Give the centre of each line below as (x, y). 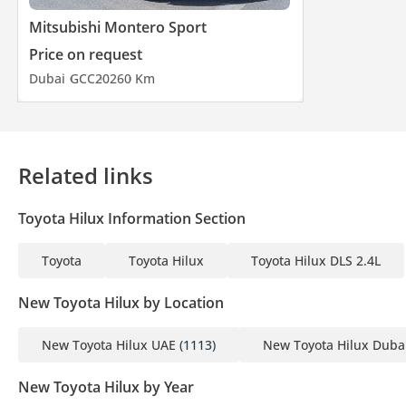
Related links (86, 176)
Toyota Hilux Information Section (132, 219)
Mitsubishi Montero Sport (118, 28)
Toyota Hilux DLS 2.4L (316, 261)
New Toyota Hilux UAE (109, 345)
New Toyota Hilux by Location (121, 303)
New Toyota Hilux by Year (106, 387)
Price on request (86, 55)
